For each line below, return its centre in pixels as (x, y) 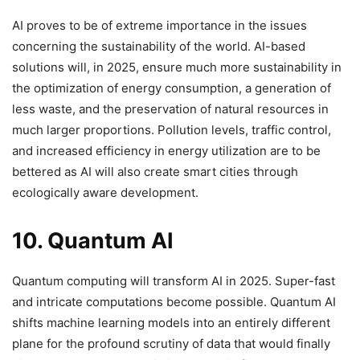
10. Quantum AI (95, 240)
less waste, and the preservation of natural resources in (170, 108)
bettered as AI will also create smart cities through (155, 171)
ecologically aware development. (105, 192)
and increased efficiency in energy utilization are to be (166, 150)
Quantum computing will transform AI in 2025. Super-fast (174, 280)
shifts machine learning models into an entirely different (171, 322)
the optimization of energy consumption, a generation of (172, 88)
